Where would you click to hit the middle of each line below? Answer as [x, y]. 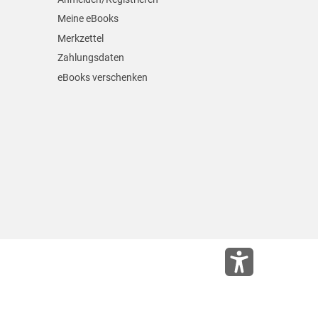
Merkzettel [80, 38]
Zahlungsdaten [91, 58]
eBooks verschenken [102, 77]
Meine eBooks [88, 19]
